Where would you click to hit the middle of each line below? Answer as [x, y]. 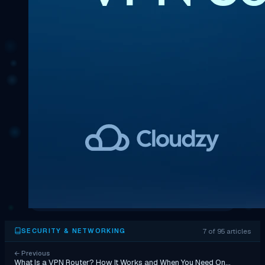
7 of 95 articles [227, 231]
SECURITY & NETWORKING [74, 231]
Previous [35, 253]
